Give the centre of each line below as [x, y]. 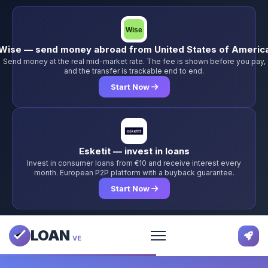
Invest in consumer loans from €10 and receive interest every [134, 163]
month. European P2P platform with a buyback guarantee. [134, 173]
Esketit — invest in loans [134, 151]
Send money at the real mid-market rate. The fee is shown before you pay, [134, 61]
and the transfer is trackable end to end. [134, 71]
